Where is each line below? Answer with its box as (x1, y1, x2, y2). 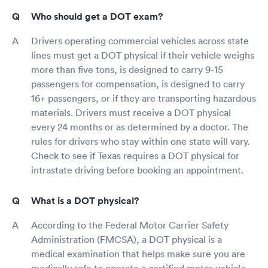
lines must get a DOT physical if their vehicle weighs (31, 48, 254, 61)
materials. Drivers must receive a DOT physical (31, 106, 231, 118)
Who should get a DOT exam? (31, 10, 163, 23)
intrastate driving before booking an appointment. (31, 163, 243, 176)
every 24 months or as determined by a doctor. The (31, 120, 248, 133)
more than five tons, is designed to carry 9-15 (31, 63, 223, 75)
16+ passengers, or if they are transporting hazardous (31, 92, 256, 104)
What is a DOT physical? (31, 194, 139, 207)
